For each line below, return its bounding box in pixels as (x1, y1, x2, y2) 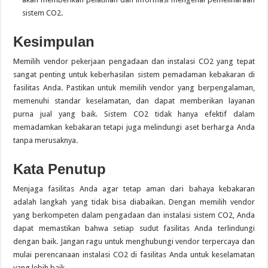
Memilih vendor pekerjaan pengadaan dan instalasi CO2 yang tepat (13, 57, 255, 66)
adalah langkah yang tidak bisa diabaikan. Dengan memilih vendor (13, 197, 255, 206)
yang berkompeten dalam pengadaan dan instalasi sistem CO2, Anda (13, 211, 255, 220)
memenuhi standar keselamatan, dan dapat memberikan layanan (13, 96, 255, 105)
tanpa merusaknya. (13, 136, 78, 145)
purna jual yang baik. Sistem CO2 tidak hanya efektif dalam (13, 109, 255, 118)
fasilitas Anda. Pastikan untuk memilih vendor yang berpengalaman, (13, 83, 255, 92)
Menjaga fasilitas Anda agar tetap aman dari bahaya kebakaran (13, 184, 255, 193)
